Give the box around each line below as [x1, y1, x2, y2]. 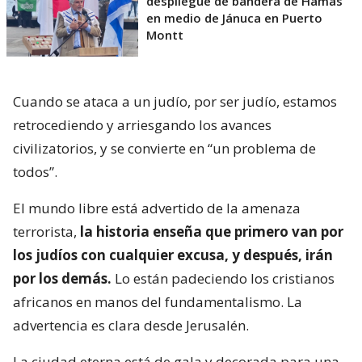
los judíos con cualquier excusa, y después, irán [13, 245, 333, 264]
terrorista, [13, 221, 77, 241]
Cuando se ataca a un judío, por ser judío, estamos [13, 91, 337, 111]
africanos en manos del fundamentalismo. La [13, 292, 302, 311]
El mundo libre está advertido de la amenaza [13, 198, 301, 217]
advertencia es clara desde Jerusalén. [13, 315, 249, 335]
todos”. [13, 162, 57, 181]
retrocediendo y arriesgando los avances [13, 115, 271, 134]
